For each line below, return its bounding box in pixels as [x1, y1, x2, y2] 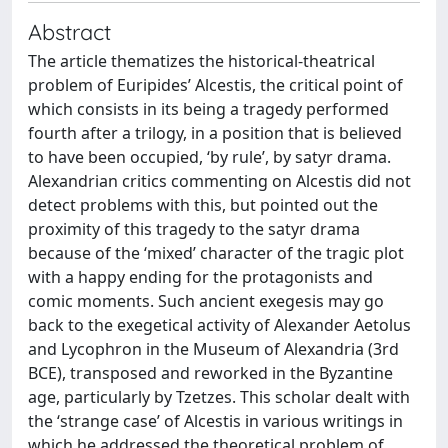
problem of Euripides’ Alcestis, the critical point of [28, 74, 403, 96]
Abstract [28, 18, 111, 45]
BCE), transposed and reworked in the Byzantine [28, 362, 393, 384]
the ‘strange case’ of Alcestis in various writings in [28, 410, 403, 432]
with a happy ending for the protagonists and [28, 266, 373, 288]
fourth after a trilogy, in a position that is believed [28, 122, 402, 144]
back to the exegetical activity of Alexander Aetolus [28, 314, 411, 336]
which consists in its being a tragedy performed [28, 98, 389, 120]
